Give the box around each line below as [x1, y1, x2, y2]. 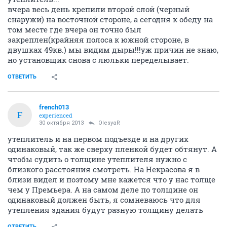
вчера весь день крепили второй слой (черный [8, 4, 190, 14]
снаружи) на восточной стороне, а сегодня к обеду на [8, 14, 213, 24]
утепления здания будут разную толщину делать [8, 204, 203, 215]
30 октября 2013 [39, 119, 84, 126]
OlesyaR [98, 119, 120, 126]
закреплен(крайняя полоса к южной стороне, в [8, 34, 189, 45]
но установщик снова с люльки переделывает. [8, 54, 189, 65]
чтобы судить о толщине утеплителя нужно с [8, 154, 187, 164]
